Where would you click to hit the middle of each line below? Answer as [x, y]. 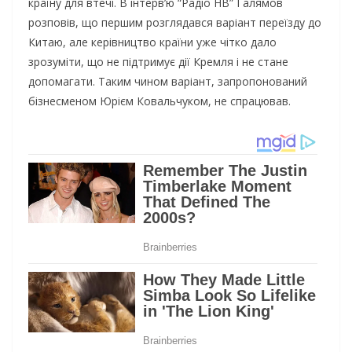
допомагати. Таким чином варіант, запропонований [168, 82]
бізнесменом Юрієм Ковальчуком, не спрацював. [159, 101]
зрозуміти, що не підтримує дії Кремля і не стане [158, 62]
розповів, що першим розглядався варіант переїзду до [175, 23]
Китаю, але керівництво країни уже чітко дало [152, 42]
